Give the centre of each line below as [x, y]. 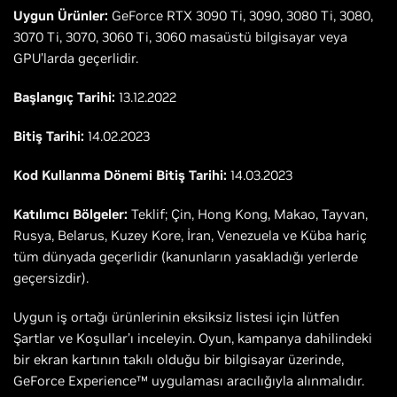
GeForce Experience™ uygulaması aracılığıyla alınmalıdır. [189, 381]
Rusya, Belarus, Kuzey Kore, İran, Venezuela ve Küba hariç [190, 235]
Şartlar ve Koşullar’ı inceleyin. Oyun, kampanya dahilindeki [193, 338]
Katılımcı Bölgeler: [70, 214]
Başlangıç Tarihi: [64, 97]
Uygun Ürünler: [61, 16]
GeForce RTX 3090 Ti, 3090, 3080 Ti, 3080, [241, 16]
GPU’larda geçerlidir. [76, 58]
